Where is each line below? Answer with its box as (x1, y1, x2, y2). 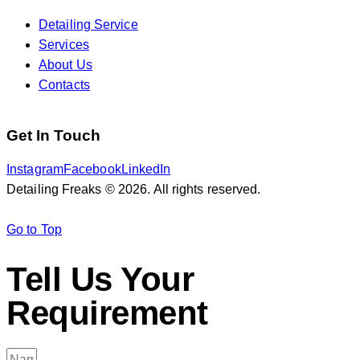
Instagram (6, 162, 63, 176)
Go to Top (6, 222, 62, 236)
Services (39, 37, 89, 51)
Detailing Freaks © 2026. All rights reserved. (6, 182, 261, 196)
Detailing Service (39, 17, 138, 31)
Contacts (39, 77, 90, 92)
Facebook (63, 162, 121, 176)
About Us (39, 57, 92, 72)
